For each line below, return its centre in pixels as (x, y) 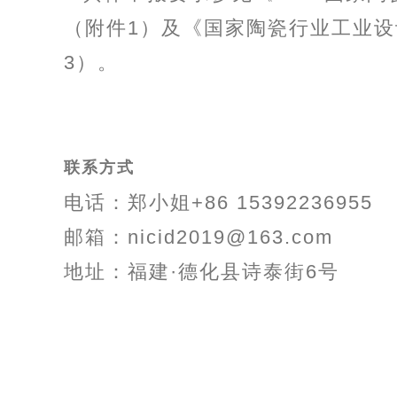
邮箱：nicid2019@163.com (198, 237)
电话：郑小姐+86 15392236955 (218, 202)
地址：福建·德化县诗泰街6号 (202, 272)
